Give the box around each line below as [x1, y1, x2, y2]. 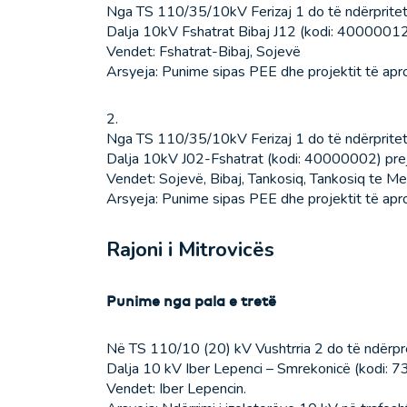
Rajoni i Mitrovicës [106, 236, 274, 264]
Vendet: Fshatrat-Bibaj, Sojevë [106, 42, 301, 63]
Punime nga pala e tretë [106, 292, 276, 311]
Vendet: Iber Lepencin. [106, 379, 246, 400]
